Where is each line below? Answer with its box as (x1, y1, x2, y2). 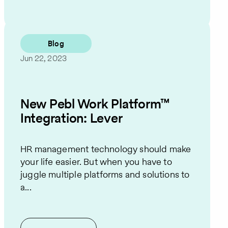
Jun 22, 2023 (20, 53, 67, 64)
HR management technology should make (20, 142, 191, 156)
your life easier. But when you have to (20, 155, 172, 168)
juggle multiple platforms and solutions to (20, 168, 190, 181)
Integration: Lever (20, 108, 123, 127)
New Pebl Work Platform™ (20, 94, 170, 113)
